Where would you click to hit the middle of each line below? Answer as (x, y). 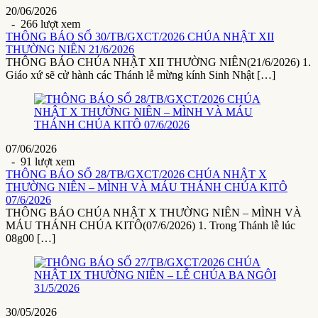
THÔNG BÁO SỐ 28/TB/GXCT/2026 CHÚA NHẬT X (136, 175)
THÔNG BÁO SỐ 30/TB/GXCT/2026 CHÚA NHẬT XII (140, 37)
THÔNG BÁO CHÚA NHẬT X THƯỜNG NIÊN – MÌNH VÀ (154, 213)
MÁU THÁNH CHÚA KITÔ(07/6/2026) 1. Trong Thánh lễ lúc (150, 226)
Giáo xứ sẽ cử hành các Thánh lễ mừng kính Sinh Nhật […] (141, 75)
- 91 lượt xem (40, 162)
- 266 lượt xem (43, 24)
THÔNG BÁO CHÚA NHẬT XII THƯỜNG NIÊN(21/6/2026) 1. (158, 62)
